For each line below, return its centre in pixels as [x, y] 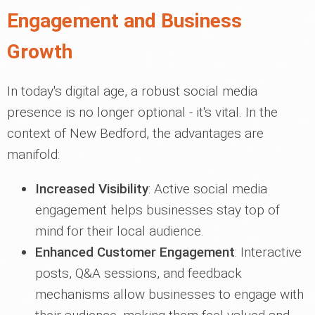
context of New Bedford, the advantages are [135, 133]
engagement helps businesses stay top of [157, 210]
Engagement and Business [124, 21]
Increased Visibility [92, 189]
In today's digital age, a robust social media [132, 91]
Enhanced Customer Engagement [135, 252]
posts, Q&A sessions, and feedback [139, 273]
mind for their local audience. [120, 231]
